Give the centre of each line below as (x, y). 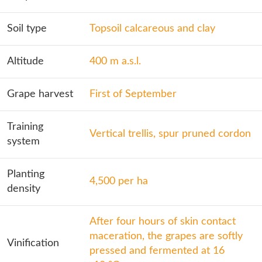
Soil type (27, 29)
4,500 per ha (119, 181)
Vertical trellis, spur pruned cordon (170, 134)
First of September (133, 94)
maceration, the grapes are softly (166, 236)
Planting (26, 174)
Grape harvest (40, 94)
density (24, 189)
